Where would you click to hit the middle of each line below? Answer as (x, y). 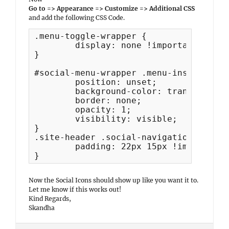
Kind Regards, (50, 199)
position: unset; (55, 82)
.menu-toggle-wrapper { (90, 36)
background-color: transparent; (55, 91)
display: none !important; (55, 45)
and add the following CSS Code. (77, 18)
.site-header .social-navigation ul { (126, 137)
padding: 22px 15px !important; (55, 146)
